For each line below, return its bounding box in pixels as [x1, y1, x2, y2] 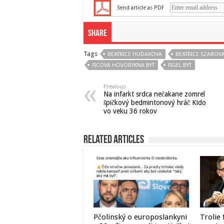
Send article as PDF [117, 4, 164, 11]
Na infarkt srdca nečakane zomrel [103, 90, 205, 98]
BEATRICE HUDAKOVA [107, 51, 162, 57]
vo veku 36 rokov [103, 107, 157, 115]
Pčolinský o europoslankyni [93, 212, 187, 222]
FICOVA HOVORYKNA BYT [92, 62, 154, 68]
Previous [103, 83, 126, 90]
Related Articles [83, 134, 144, 146]
